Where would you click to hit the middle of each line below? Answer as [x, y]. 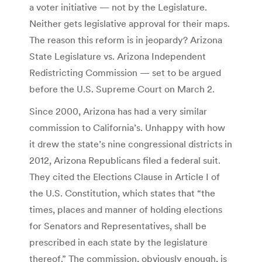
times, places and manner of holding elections [126, 209]
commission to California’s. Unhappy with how [127, 127]
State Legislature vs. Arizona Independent [118, 56]
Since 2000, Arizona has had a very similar [118, 111]
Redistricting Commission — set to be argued [125, 72]
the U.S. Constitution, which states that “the [122, 193]
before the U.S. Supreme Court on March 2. [122, 89]
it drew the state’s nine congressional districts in [131, 144]
